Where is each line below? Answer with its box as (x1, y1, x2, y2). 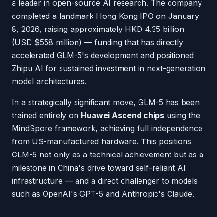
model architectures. (12, 77, 87, 86)
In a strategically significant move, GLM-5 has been (12, 97, 200, 107)
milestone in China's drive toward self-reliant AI (12, 163, 186, 172)
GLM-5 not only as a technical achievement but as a (12, 150, 203, 159)
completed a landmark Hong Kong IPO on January (12, 11, 199, 21)
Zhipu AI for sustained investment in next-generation (12, 63, 205, 73)
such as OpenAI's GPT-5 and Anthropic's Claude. (12, 189, 194, 199)
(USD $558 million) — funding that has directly (12, 37, 183, 47)
